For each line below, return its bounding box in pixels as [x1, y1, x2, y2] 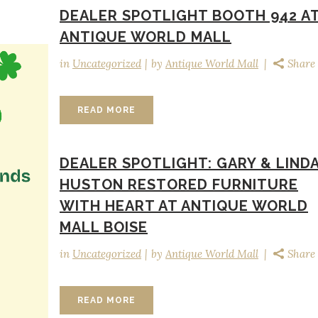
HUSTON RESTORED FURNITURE [60, 176, 298, 193]
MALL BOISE [60, 219, 148, 236]
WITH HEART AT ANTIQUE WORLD [60, 197, 308, 214]
